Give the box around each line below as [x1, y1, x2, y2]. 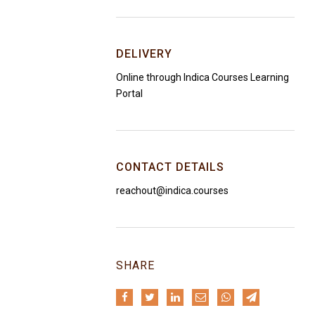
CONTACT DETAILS [116, 160, 224, 174]
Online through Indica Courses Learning [116, 71, 289, 83]
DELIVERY [116, 46, 172, 60]
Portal [116, 87, 143, 99]
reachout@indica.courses [116, 184, 229, 196]
